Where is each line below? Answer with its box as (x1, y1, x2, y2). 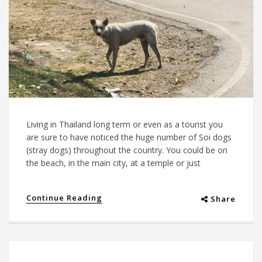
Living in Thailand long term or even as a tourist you (26, 118, 223, 130)
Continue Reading (26, 192, 102, 203)
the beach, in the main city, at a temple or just (26, 157, 201, 168)
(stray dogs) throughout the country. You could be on (26, 144, 227, 156)
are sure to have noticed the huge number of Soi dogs (26, 131, 232, 143)
